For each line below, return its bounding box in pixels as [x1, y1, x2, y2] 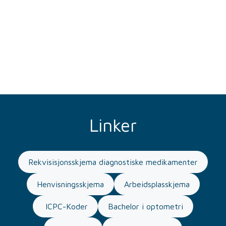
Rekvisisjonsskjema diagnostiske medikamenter [28, 157, 198, 167]
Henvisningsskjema [36, 180, 104, 189]
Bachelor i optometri [108, 202, 183, 211]
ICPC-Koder [43, 202, 88, 211]
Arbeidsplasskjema [124, 180, 190, 189]
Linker [89, 115, 137, 136]
